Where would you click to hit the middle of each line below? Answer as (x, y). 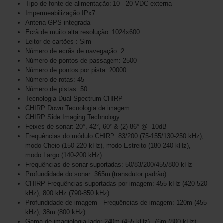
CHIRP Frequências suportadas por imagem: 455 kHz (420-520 (116, 183)
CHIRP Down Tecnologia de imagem (78, 108)
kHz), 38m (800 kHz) (55, 212)
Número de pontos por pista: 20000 (76, 70)
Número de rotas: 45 (55, 79)
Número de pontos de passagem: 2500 (81, 60)
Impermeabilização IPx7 (60, 13)
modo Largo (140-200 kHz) (63, 155)
